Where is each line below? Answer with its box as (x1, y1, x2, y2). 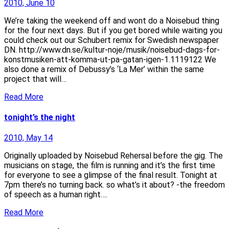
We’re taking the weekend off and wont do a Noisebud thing (4, 15, 219, 26)
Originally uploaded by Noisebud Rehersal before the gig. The (4, 151, 223, 161)
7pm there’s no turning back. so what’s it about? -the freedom (4, 180, 225, 190)
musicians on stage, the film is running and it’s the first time (4, 161, 215, 171)
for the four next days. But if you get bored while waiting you (4, 25, 222, 35)
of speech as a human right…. (4, 190, 107, 200)
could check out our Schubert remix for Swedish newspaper (4, 35, 219, 45)
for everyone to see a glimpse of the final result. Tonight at (4, 170, 217, 180)
